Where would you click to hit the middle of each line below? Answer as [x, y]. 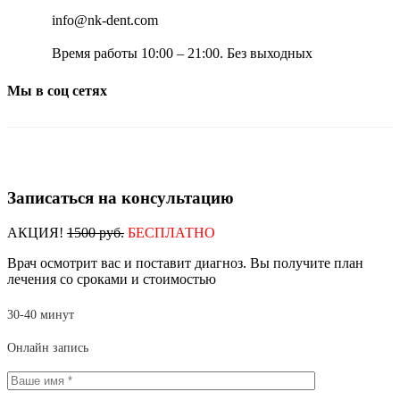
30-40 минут [41, 314]
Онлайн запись [48, 347]
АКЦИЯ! [37, 232]
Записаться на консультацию [121, 197]
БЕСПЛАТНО [171, 232]
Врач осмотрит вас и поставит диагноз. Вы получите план [185, 262]
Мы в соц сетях [57, 90]
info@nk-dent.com [105, 21]
